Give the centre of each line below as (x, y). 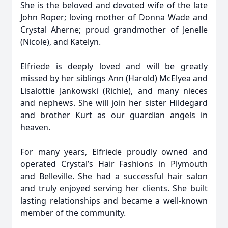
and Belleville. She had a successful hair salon (114, 176)
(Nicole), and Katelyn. (61, 42)
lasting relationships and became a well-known (114, 201)
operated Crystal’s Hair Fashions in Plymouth (114, 164)
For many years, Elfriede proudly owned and (114, 152)
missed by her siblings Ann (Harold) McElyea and (114, 78)
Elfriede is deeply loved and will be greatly (114, 66)
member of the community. (73, 213)
